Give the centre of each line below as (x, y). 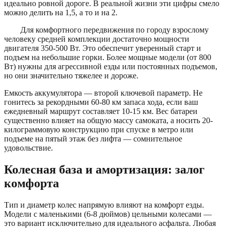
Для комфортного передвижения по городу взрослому (115, 30)
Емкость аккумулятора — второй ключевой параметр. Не (103, 93)
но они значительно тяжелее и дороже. (71, 76)
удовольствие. (28, 148)
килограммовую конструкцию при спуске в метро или (99, 130)
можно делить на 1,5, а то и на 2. (61, 13)
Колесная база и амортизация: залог (104, 170)
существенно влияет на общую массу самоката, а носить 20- (108, 121)
